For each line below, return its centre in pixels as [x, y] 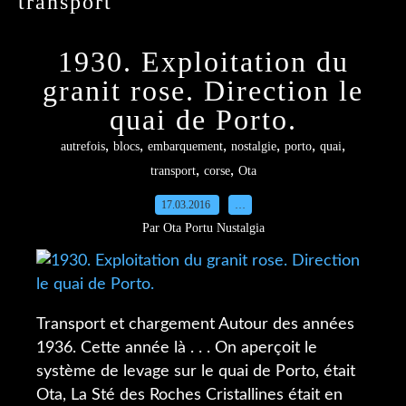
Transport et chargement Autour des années [195, 324]
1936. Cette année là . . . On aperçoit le [177, 348]
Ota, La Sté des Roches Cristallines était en [189, 395]
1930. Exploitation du [203, 62]
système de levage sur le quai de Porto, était [196, 372]
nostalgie [254, 146]
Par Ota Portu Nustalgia [203, 228]
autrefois [83, 146]
